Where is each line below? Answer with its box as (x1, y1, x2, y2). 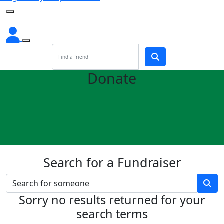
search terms (76, 206, 148, 222)
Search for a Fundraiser (43, 154, 181, 171)
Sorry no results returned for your (18, 192, 205, 208)
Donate (87, 68, 136, 88)
